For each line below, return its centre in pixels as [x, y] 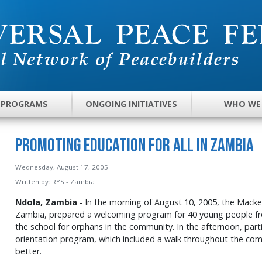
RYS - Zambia [73, 181]
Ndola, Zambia [46, 202]
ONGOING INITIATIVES [132, 104]
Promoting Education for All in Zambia [134, 146]
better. [28, 251]
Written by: [33, 181]
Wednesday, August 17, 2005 [61, 167]
